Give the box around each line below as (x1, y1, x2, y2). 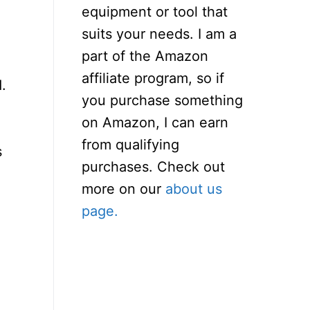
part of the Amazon (82, 47, 208, 64)
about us (165, 180, 222, 197)
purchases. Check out (82, 158, 225, 175)
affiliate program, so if (82, 69, 224, 86)
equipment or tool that (82, 3, 228, 20)
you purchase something (82, 91, 243, 109)
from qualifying (82, 136, 179, 153)
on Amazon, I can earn (82, 113, 228, 131)
